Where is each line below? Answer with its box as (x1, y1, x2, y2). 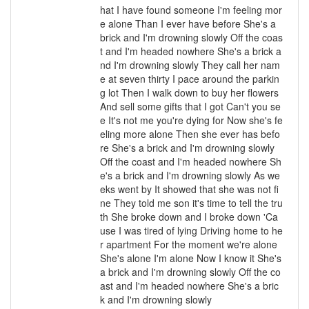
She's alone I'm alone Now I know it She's (99, 251, 281, 265)
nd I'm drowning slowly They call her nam (99, 58, 280, 72)
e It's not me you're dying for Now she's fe (99, 113, 283, 127)
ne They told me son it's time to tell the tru (99, 196, 283, 210)
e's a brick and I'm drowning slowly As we (99, 168, 280, 182)
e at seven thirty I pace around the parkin (99, 72, 279, 86)
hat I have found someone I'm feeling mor (99, 3, 282, 17)
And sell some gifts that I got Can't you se (99, 99, 281, 113)
